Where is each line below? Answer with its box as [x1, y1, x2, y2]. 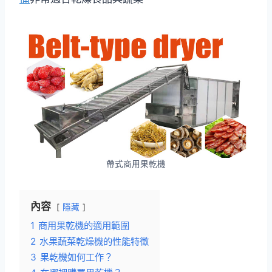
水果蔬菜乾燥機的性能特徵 [39, 236, 149, 247]
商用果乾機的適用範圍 [38, 220, 129, 231]
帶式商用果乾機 [106, 159, 166, 169]
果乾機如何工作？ [40, 251, 113, 263]
